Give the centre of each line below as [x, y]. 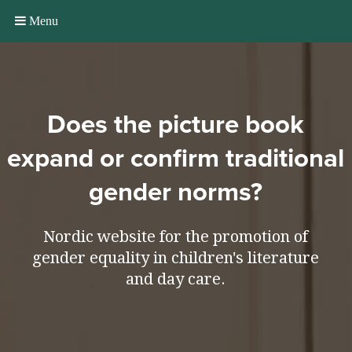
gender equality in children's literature [176, 258]
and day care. [176, 279]
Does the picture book [176, 125]
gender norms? [176, 192]
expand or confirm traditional [176, 159]
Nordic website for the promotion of [176, 237]
